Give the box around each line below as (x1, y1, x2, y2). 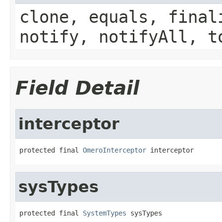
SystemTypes (83, 209, 126, 217)
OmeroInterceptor (83, 146, 146, 154)
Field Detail (15, 76, 139, 99)
